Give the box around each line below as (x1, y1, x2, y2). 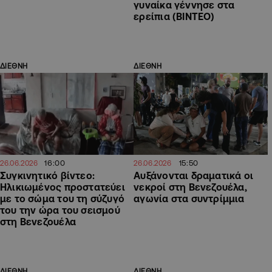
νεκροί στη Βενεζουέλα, (134, 181, 247, 192)
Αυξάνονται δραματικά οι (134, 169, 254, 181)
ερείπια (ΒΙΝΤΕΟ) (134, 11, 215, 22)
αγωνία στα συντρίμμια (134, 192, 245, 204)
